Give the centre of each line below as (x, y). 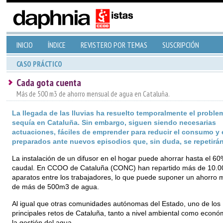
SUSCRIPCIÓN (180, 45)
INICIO (24, 45)
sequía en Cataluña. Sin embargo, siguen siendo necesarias (114, 122)
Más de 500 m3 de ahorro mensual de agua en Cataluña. (93, 94)
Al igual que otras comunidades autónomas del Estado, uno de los (116, 204)
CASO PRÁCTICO (39, 64)
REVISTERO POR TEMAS (114, 45)
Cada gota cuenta (49, 83)
